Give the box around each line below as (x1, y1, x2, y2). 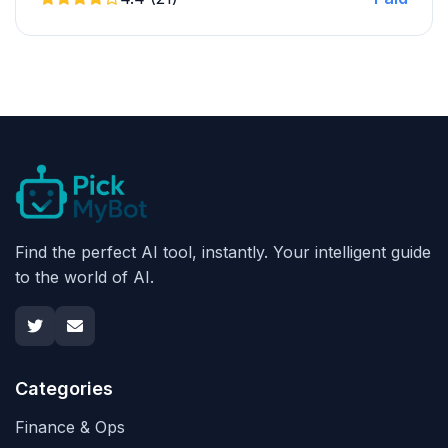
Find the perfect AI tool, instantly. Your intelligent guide (15, 241, 431, 262)
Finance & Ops (15, 416, 125, 437)
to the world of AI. (15, 266, 154, 287)
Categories (15, 377, 113, 399)
